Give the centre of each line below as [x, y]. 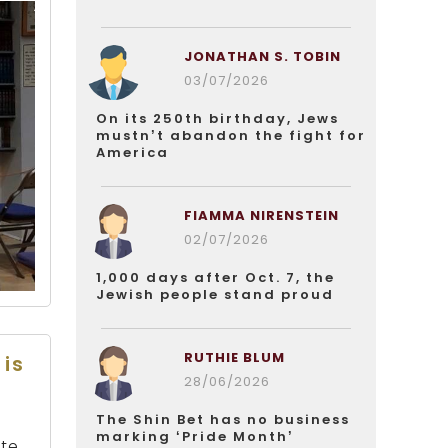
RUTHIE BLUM [234, 357]
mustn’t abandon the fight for [231, 135]
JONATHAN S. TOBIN [262, 56]
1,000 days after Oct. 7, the [215, 277]
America [132, 152]
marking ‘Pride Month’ [195, 436]
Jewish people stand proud [215, 294]
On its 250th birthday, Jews [217, 118]
